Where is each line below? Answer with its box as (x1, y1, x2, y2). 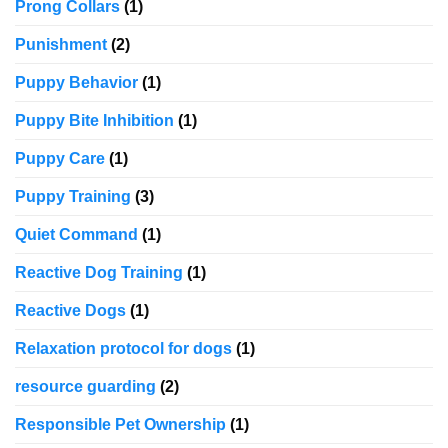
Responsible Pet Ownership (15, 416, 226, 434)
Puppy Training (15, 188, 131, 206)
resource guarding (15, 378, 156, 396)
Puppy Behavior (15, 74, 138, 92)
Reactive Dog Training (15, 264, 183, 282)
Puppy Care (15, 150, 105, 168)
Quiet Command (15, 226, 138, 244)
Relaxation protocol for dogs (15, 340, 232, 358)
